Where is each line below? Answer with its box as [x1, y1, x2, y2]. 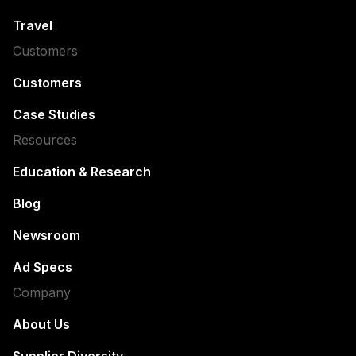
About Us [13, 316, 70, 333]
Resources [13, 132, 77, 149]
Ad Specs [13, 259, 72, 276]
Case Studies [13, 106, 95, 123]
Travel [13, 17, 52, 34]
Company [13, 284, 71, 301]
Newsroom [13, 227, 80, 244]
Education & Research [13, 164, 151, 180]
